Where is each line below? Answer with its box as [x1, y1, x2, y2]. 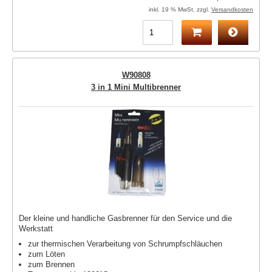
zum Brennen [28, 260, 75, 269]
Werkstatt [19, 224, 53, 233]
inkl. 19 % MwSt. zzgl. [149, 6, 211, 13]
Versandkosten [211, 6, 253, 13]
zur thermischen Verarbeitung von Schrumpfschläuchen [28, 239, 222, 248]
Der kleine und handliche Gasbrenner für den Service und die [19, 214, 232, 223]
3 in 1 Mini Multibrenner [91, 83, 181, 92]
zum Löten [28, 250, 65, 259]
